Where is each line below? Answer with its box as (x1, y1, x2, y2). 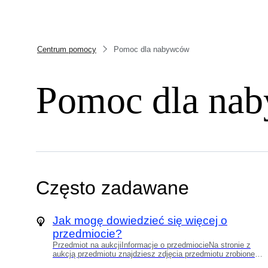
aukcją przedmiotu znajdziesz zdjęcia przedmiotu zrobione (53, 249, 255, 258)
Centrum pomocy (37, 45, 96, 54)
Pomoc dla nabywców (113, 45, 189, 54)
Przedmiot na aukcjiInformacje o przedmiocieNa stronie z (53, 240, 251, 249)
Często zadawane (36, 177, 189, 199)
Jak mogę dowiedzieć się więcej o (53, 214, 227, 227)
